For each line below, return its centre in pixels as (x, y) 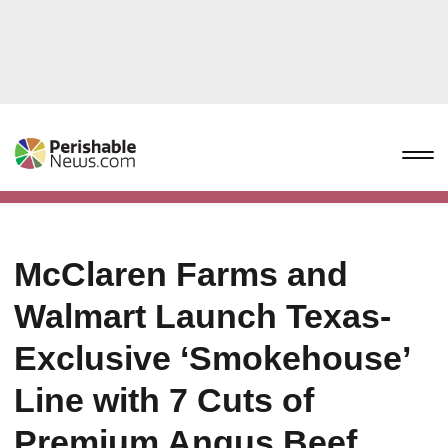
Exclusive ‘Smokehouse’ (211, 358)
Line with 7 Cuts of (164, 400)
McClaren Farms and (181, 274)
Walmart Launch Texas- (202, 316)
